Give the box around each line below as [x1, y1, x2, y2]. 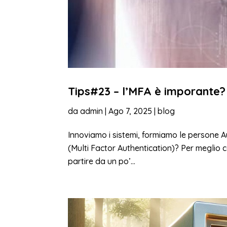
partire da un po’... [68, 156, 136, 167]
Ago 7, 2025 [108, 106, 153, 117]
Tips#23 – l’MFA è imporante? [68, 84, 226, 99]
